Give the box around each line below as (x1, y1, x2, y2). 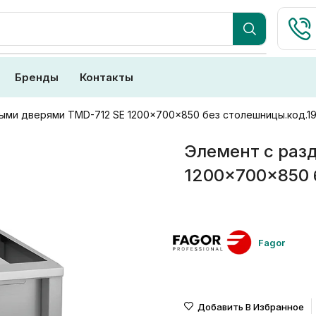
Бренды (15, 71, 59, 84)
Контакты (80, 71, 133, 84)
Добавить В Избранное (197, 301, 304, 312)
